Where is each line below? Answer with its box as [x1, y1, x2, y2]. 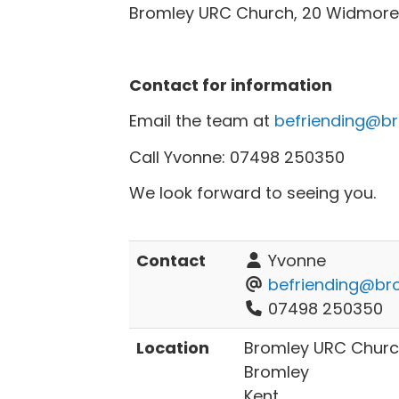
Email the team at [128, 110, 274, 132]
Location [135, 337, 209, 359]
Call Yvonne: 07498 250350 [128, 145, 345, 168]
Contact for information [128, 73, 332, 96]
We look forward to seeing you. [128, 182, 376, 204]
